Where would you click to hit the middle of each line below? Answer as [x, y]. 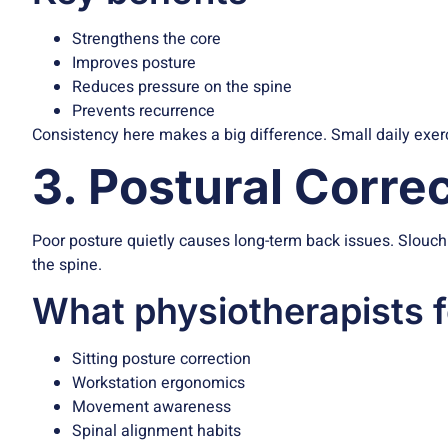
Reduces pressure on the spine [182, 86]
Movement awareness [151, 406]
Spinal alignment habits [156, 430]
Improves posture [134, 62]
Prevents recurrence [143, 110]
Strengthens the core [146, 38]
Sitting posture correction [161, 358]
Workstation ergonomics [158, 382]
